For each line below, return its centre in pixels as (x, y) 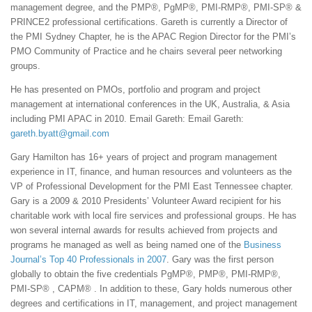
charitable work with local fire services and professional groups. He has (154, 216)
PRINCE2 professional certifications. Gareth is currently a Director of (149, 22)
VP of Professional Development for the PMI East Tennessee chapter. (152, 187)
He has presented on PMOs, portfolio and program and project (135, 90)
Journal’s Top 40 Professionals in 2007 (88, 260)
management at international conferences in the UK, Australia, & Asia (150, 104)
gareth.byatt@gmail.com (60, 134)
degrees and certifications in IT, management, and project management (154, 304)
